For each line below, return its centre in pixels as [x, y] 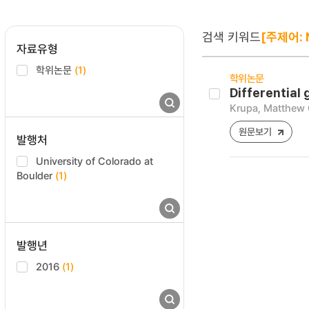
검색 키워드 [231, 37]
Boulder [36, 175]
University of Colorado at [94, 161]
